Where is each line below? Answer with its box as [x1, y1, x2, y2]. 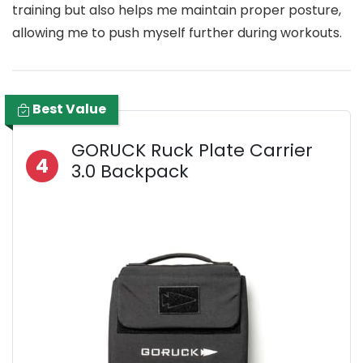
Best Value [30, 100, 106, 119]
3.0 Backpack [71, 159, 189, 185]
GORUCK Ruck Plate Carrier [71, 138, 313, 164]
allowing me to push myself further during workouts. [12, 23, 342, 43]
